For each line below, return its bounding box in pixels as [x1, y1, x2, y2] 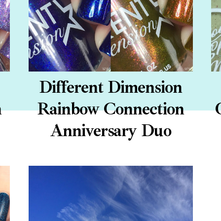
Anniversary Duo [50, 120, 171, 142]
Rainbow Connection [37, 99, 184, 120]
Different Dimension [38, 77, 183, 98]
